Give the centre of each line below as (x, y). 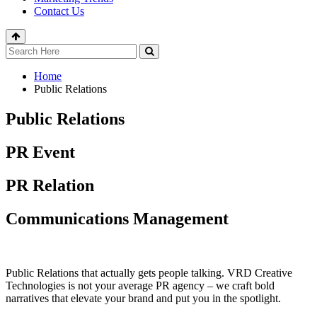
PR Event (40, 152)
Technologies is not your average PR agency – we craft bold (140, 285)
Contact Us (59, 11)
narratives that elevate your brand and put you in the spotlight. (143, 298)
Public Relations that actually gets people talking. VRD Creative (149, 272)
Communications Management (117, 218)
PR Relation (50, 185)
